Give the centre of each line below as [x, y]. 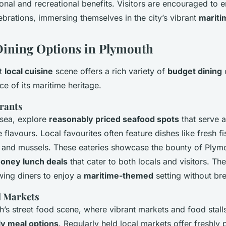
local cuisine [29, 71]
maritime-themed [119, 175]
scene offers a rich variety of [110, 71]
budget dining [195, 71]
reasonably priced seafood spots [114, 119]
